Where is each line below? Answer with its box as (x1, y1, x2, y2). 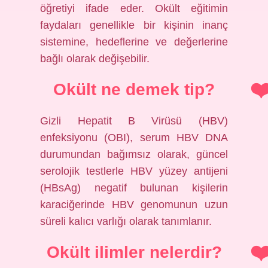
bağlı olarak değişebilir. (40, 53, 150, 65)
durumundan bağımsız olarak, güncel (40, 148, 228, 160)
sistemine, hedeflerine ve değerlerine (40, 36, 228, 48)
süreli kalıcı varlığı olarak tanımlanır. (40, 215, 212, 227)
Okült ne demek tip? (53, 80, 215, 99)
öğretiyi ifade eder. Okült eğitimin (40, 2, 228, 14)
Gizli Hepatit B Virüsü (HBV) (40, 115, 228, 127)
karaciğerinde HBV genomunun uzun (40, 199, 228, 211)
